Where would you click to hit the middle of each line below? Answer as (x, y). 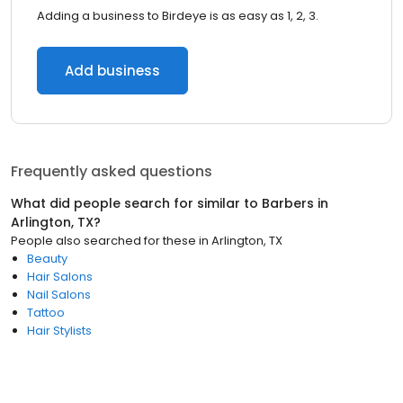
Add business (112, 71)
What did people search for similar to (136, 203)
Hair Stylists (59, 331)
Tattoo (46, 313)
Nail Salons (59, 295)
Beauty (47, 259)
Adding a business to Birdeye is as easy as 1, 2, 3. (178, 16)
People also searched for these (103, 241)
